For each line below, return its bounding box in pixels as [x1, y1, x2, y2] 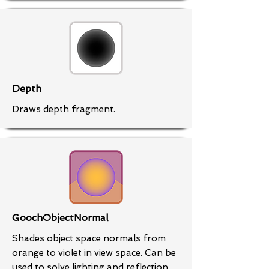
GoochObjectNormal [12, 212, 109, 223]
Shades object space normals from [12, 233, 166, 244]
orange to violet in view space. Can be [12, 247, 176, 258]
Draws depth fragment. [12, 104, 115, 115]
